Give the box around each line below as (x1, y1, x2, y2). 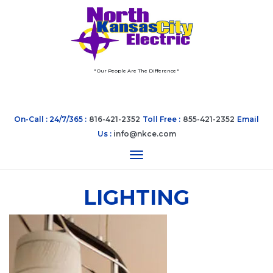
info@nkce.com (113, 129, 176, 138)
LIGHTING (83, 184, 190, 210)
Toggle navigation (136, 148, 244, 163)
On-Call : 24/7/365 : (14, 114, 87, 124)
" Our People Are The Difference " (94, 67, 179, 74)
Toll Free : (143, 114, 180, 124)
